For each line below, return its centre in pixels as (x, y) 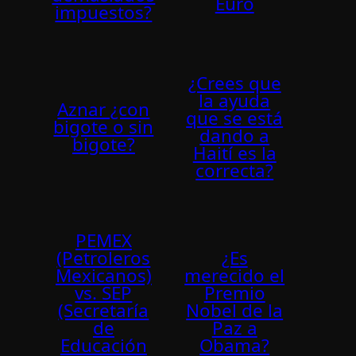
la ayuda (235, 100)
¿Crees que (234, 83)
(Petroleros (104, 258)
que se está (235, 118)
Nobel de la (235, 311)
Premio (234, 293)
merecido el (235, 276)
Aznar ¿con (104, 109)
